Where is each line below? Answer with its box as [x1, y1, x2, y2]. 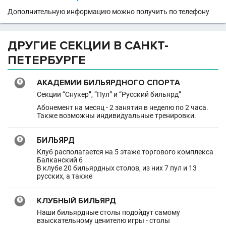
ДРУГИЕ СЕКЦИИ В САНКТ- [8, 38, 168, 53]
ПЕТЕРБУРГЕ [8, 53, 86, 68]
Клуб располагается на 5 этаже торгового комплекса [37, 148, 213, 156]
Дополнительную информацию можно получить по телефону [8, 8, 209, 16]
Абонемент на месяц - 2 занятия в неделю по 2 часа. [37, 103, 208, 111]
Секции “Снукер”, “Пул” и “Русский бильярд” [37, 90, 181, 98]
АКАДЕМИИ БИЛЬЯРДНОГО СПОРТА [37, 78, 180, 88]
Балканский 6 [37, 156, 83, 164]
